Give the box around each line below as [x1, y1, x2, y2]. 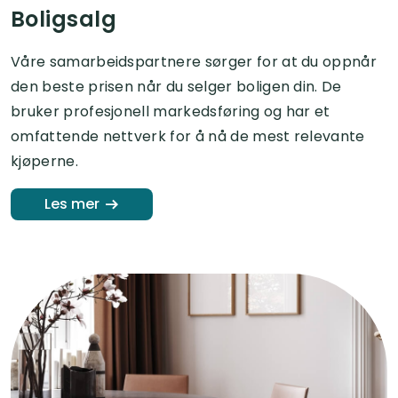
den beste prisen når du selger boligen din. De [11, 76, 342, 97]
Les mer [44, 194, 99, 215]
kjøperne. [11, 150, 78, 171]
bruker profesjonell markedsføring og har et [11, 100, 330, 122]
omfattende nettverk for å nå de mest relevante [11, 125, 365, 147]
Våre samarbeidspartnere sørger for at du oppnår [11, 51, 378, 72]
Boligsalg [11, 4, 117, 34]
